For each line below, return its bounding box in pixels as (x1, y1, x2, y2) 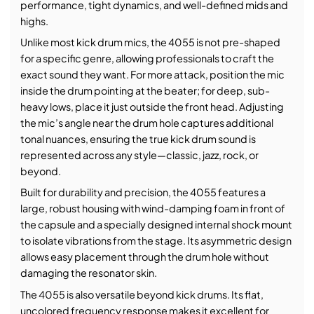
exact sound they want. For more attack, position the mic (20, 68, 285, 81)
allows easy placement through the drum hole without (20, 250, 269, 264)
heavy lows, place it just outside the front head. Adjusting (20, 100, 284, 114)
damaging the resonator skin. (20, 266, 157, 280)
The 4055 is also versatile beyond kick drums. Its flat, (20, 287, 264, 301)
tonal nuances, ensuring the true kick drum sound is (20, 132, 256, 146)
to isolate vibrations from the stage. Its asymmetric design (20, 234, 292, 247)
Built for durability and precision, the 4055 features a (20, 186, 266, 199)
